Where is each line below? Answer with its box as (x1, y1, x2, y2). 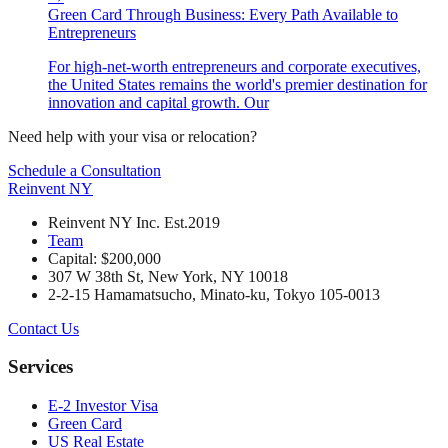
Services (8, 356, 73, 378)
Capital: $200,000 (48, 249, 161, 267)
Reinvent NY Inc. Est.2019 (48, 213, 220, 231)
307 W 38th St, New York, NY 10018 (48, 267, 288, 285)
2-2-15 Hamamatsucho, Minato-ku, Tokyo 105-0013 (48, 285, 380, 303)
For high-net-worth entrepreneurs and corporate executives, (48, 57, 421, 75)
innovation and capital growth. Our (48, 93, 269, 111)
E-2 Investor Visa (48, 397, 158, 415)
